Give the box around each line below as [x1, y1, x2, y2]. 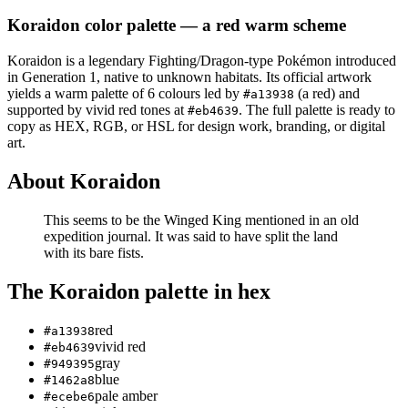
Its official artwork [266, 69, 372, 86]
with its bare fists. [44, 244, 144, 260]
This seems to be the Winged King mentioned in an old [44, 211, 359, 228]
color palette [80, 15, 176, 36]
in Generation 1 [7, 69, 97, 86]
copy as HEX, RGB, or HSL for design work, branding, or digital [7, 118, 385, 135]
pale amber [95, 387, 158, 403]
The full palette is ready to [246, 102, 395, 118]
